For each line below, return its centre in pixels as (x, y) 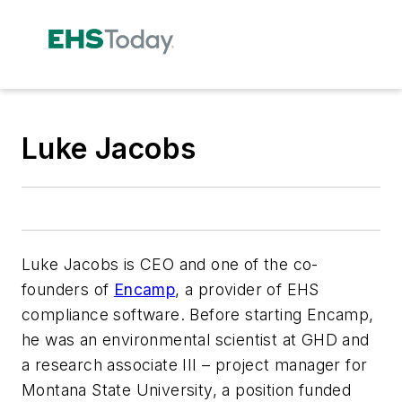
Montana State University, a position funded (187, 389)
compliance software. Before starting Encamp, (198, 314)
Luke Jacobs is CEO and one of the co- (170, 264)
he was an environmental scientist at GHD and (196, 339)
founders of (68, 289)
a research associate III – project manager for (195, 364)
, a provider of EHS (247, 289)
